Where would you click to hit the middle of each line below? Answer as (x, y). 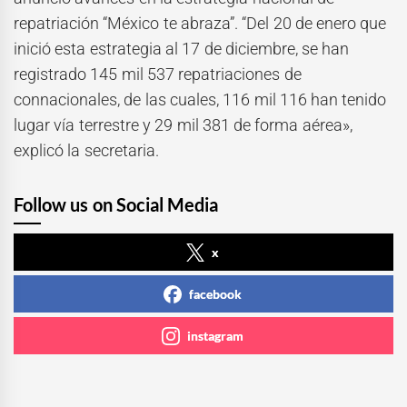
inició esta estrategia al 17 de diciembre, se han (182, 48)
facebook (215, 293)
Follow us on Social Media (116, 204)
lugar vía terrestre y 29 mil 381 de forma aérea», (183, 124)
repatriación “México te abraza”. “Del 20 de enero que (200, 23)
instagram (215, 335)
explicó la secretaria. (86, 150)
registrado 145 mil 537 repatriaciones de (158, 74)
